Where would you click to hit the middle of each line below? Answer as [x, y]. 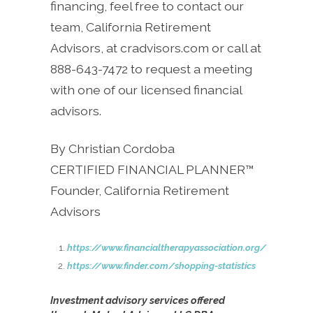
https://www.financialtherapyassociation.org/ [167, 248]
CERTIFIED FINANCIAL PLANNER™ [152, 170]
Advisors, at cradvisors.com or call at [156, 48]
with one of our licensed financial [146, 90]
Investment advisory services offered [138, 300]
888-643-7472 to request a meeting [151, 69]
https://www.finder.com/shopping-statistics [161, 266]
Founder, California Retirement [140, 191]
